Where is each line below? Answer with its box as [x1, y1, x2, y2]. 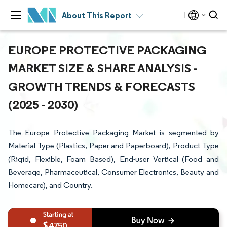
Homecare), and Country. [8, 180, 93, 190]
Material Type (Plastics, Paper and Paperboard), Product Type [8, 141, 219, 150]
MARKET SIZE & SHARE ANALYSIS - [8, 60, 197, 75]
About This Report [62, 10, 132, 20]
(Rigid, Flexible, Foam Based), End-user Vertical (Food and [8, 154, 219, 164]
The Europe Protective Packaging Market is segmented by [8, 128, 219, 137]
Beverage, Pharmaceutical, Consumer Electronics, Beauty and [8, 167, 219, 177]
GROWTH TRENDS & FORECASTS [8, 79, 195, 94]
